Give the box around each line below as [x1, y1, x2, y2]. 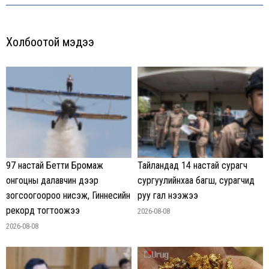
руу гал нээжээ [138, 190, 198, 202]
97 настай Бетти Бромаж [6, 160, 103, 172]
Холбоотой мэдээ [6, 35, 94, 50]
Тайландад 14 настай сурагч [138, 160, 247, 172]
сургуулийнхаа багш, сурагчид [138, 175, 255, 187]
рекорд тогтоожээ [6, 205, 80, 217]
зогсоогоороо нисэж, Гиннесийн [6, 190, 130, 202]
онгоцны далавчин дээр [6, 175, 98, 187]
